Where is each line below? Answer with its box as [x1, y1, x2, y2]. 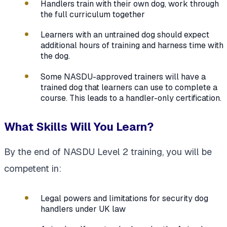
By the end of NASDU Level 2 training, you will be [4, 146, 212, 158]
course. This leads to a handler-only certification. [41, 92, 221, 103]
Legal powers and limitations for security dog [41, 193, 208, 204]
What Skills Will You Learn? [4, 119, 154, 134]
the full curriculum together [41, 9, 145, 20]
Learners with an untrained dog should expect [41, 29, 209, 41]
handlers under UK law [41, 204, 126, 215]
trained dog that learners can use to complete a [41, 82, 217, 93]
